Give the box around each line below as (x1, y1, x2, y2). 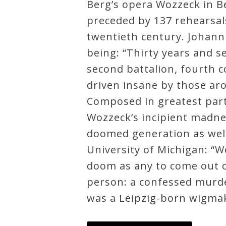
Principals (16, 212, 58, 223)
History (16, 98, 47, 109)
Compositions (16, 163, 75, 174)
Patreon (16, 196, 50, 207)
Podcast (16, 130, 49, 141)
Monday (16, 114, 50, 125)
